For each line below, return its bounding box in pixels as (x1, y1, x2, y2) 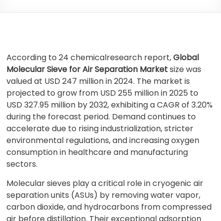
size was (170, 64, 202, 75)
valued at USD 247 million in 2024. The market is (6, 75, 190, 87)
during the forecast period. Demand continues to (6, 111, 196, 122)
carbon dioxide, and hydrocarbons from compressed (6, 201, 212, 213)
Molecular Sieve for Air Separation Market (6, 64, 170, 75)
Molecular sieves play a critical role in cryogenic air (6, 178, 204, 189)
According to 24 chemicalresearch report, (6, 52, 174, 63)
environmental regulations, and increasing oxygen (6, 135, 200, 146)
